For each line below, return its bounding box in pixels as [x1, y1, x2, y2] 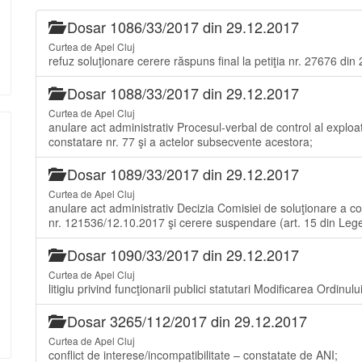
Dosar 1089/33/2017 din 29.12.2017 [63, 163, 299, 184]
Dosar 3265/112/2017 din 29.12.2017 [63, 310, 307, 331]
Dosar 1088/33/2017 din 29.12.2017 [63, 82, 299, 103]
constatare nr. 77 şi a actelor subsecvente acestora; [48, 133, 313, 149]
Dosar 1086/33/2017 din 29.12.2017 [63, 16, 299, 37]
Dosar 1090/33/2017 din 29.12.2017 [63, 244, 299, 265]
